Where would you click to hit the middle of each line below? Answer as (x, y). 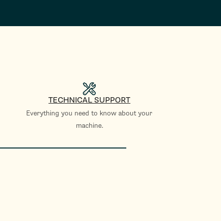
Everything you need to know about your (90, 113)
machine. (89, 126)
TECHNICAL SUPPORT (90, 100)
